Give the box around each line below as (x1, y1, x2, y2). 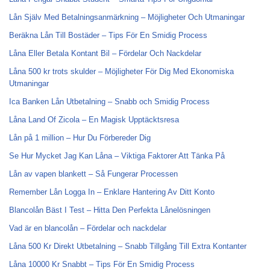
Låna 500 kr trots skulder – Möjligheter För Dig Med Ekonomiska (9, 67, 234, 76)
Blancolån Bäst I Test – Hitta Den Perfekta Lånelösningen (9, 206, 210, 215)
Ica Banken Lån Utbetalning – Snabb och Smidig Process (9, 97, 210, 106)
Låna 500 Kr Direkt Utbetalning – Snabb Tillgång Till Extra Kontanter (9, 242, 246, 251)
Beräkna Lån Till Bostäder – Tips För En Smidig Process (9, 31, 207, 40)
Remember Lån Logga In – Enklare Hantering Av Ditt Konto (9, 187, 215, 196)
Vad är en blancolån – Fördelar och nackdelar (9, 224, 166, 233)
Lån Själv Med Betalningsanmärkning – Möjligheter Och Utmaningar (9, 13, 245, 22)
